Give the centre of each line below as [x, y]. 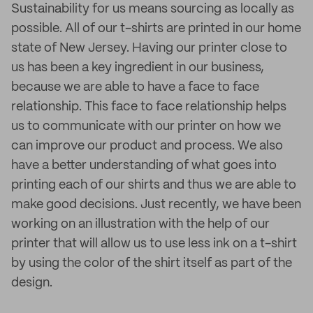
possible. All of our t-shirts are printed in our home [156, 29]
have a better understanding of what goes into [144, 166]
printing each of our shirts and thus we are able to [154, 185]
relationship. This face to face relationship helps [149, 107]
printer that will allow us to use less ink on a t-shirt [154, 244]
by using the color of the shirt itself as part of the [152, 263]
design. [32, 283]
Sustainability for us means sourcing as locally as [153, 9]
